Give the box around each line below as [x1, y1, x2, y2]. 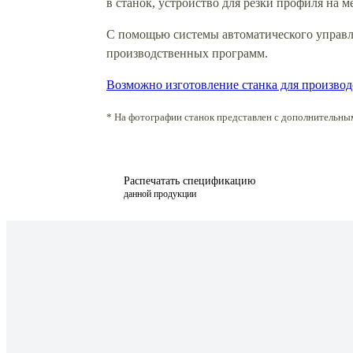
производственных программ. [106, 46, 268, 60]
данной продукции [124, 188, 196, 199]
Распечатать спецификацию [124, 174, 255, 187]
